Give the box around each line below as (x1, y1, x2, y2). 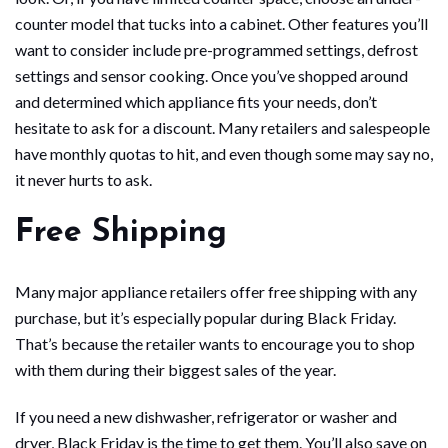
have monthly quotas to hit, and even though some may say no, (15, 143, 433, 163)
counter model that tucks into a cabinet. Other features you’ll (15, 13, 428, 33)
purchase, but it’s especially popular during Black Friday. (15, 307, 396, 327)
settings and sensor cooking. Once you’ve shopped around (15, 65, 408, 85)
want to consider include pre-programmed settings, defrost (15, 39, 418, 59)
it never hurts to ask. (15, 169, 152, 189)
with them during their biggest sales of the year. (15, 359, 336, 379)
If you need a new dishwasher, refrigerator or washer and (15, 406, 397, 426)
